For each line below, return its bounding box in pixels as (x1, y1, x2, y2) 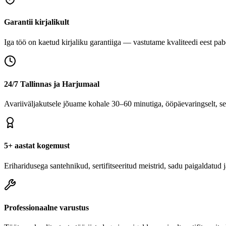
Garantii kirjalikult (4, 18, 69, 27)
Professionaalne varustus (4, 203, 89, 212)
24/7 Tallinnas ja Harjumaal (4, 79, 99, 88)
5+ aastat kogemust (4, 141, 70, 150)
